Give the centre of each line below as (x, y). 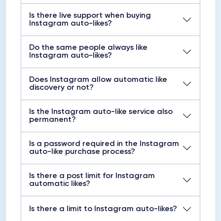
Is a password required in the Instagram (104, 144)
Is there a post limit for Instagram (92, 176)
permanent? (53, 120)
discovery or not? (61, 88)
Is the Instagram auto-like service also (101, 112)
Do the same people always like (88, 48)
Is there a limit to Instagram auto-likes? (103, 209)
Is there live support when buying (90, 16)
